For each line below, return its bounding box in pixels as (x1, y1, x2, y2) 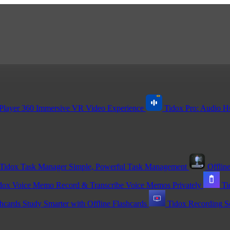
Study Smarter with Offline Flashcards (23, 199, 147, 208)
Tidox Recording (167, 199, 222, 208)
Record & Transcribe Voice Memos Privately (56, 180, 201, 189)
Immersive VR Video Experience (36, 104, 144, 113)
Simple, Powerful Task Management (69, 162, 187, 171)
